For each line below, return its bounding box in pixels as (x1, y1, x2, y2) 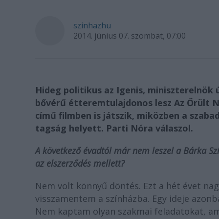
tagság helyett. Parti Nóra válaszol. (35, 122, 193, 134)
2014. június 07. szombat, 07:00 (73, 30, 186, 41)
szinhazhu (73, 20, 111, 31)
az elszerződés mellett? (35, 157, 125, 169)
